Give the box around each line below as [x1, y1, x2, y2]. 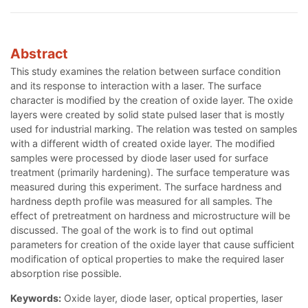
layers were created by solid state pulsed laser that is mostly [10, 109, 285, 121]
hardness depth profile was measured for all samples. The [10, 195, 272, 208]
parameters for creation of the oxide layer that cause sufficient [10, 239, 294, 251]
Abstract [10, 45, 68, 63]
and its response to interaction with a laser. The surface [10, 80, 261, 92]
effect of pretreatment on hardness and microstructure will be [10, 210, 290, 222]
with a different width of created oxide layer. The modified [10, 137, 275, 150]
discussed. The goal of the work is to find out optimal [10, 224, 253, 236]
